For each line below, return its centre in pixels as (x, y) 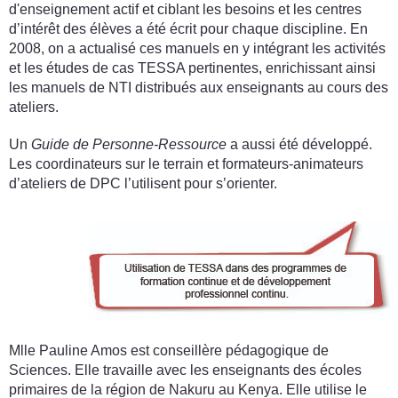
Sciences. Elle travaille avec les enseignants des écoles (185, 370)
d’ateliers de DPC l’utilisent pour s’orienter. (143, 183)
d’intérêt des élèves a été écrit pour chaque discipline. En (188, 28)
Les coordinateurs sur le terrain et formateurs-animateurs (186, 163)
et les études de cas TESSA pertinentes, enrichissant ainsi (192, 68)
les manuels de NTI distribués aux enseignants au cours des (199, 87)
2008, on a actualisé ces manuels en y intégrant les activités (197, 48)
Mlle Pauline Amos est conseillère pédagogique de (169, 350)
